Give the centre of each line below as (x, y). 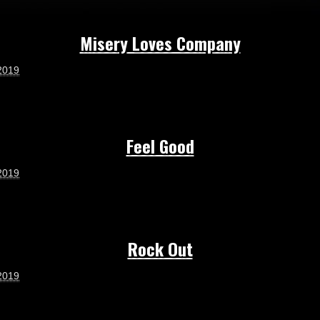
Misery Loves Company (160, 42)
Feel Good (160, 145)
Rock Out (160, 248)
